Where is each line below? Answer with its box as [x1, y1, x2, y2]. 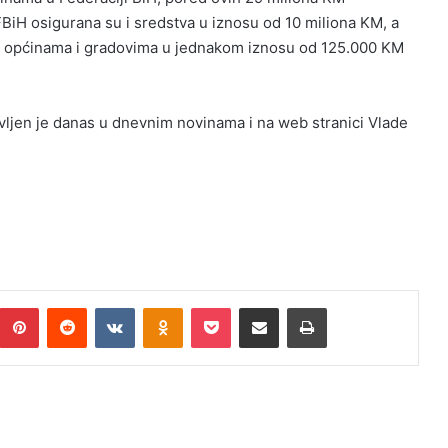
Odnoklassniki [182, 299, 268, 316]
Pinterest [38, 299, 95, 316]
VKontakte [134, 299, 198, 316]
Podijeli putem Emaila [278, 299, 317, 316]
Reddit [86, 299, 126, 316]
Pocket [230, 299, 273, 316]
